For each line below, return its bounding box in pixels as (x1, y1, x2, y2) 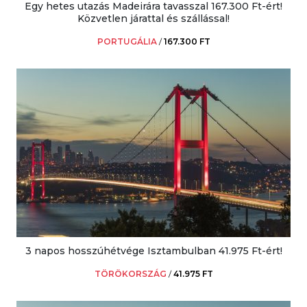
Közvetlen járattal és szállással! (77, 12, 230, 25)
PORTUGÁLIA (97, 36, 157, 47)
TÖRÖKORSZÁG (94, 268, 167, 279)
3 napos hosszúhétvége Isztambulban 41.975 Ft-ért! (25, 244, 282, 257)
